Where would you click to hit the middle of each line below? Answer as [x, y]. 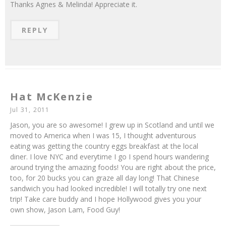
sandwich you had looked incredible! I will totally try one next [108, 188]
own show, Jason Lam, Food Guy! [65, 209]
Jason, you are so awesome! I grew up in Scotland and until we [112, 125]
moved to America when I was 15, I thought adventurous [103, 135]
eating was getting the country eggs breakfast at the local [104, 146]
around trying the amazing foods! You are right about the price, [113, 167]
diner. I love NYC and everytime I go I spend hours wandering [109, 156]
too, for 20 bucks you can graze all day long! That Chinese [105, 178]
